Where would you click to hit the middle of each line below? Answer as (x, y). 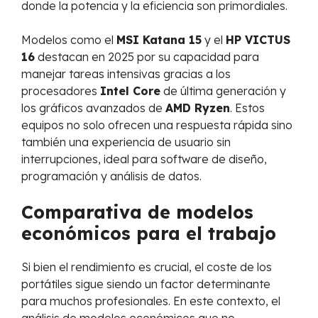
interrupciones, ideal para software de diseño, (144, 159)
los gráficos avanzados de (93, 108)
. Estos (247, 108)
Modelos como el (69, 40)
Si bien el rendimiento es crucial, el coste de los (147, 267)
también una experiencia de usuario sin (126, 142)
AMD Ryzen (198, 108)
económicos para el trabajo (149, 234)
